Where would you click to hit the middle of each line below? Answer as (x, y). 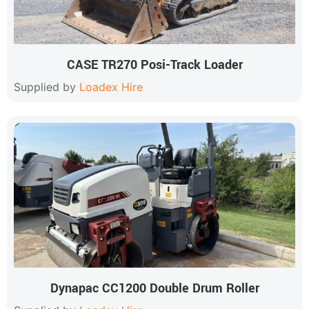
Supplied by (47, 87)
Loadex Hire (111, 87)
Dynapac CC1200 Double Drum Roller (154, 288)
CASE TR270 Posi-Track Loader (154, 65)
